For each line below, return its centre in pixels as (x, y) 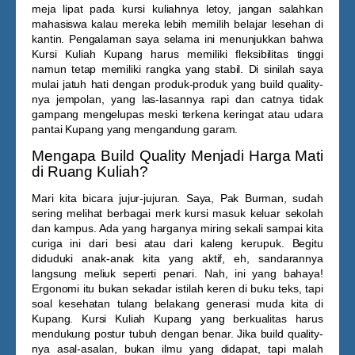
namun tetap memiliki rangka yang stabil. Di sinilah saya (177, 69)
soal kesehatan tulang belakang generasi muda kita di (177, 303)
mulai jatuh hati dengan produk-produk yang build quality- (177, 84)
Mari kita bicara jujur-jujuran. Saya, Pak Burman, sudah (177, 198)
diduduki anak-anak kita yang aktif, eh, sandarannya (177, 258)
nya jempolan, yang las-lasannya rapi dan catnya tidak (177, 99)
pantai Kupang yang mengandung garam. (135, 129)
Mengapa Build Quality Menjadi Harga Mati (177, 156)
